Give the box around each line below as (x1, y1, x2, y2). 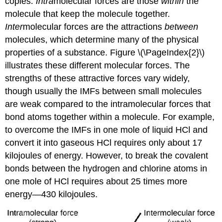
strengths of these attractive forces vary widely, (5, 73, 190, 83)
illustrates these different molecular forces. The (5, 60, 190, 70)
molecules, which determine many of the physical (5, 34, 199, 45)
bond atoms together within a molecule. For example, (5, 111, 215, 122)
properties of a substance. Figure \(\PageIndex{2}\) (5, 47, 205, 57)
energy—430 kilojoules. (5, 189, 98, 199)
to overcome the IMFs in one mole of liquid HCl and (5, 124, 208, 135)
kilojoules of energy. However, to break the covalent (5, 150, 209, 161)
